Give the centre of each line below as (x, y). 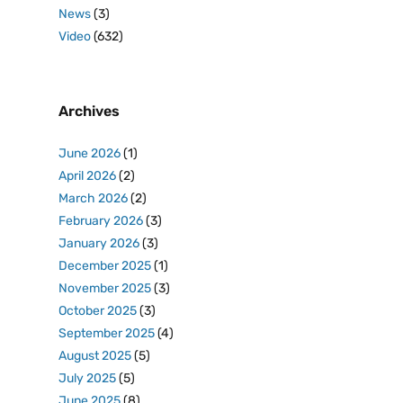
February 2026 (101, 221)
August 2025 (95, 356)
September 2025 (107, 333)
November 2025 (105, 288)
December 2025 (105, 266)
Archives (89, 111)
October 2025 (98, 311)
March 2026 (93, 198)
